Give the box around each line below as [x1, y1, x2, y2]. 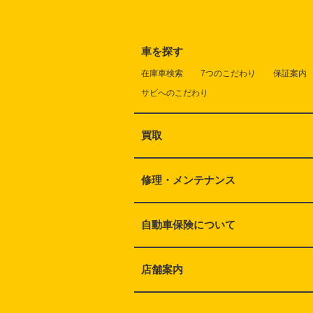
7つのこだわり [201, 68, 256, 78]
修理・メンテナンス [141, 173, 235, 186]
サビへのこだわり [141, 87, 208, 98]
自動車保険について [141, 218, 235, 231]
